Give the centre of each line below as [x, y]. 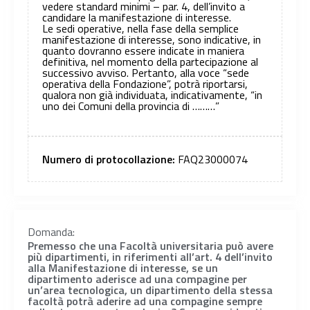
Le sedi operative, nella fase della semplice [140, 29]
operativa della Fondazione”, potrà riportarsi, [145, 84]
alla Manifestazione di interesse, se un [123, 267]
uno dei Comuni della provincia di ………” [131, 106]
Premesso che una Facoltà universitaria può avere [151, 245]
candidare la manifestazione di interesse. [137, 18]
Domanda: [51, 231]
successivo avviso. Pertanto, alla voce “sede [146, 73]
